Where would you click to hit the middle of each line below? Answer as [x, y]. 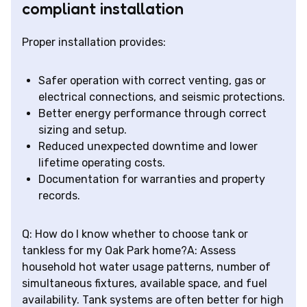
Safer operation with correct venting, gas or [152, 81]
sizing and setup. [83, 130]
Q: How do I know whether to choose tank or [135, 234]
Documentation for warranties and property [152, 180]
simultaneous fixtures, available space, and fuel [145, 284]
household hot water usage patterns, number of [146, 267]
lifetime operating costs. [102, 163]
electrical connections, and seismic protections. [162, 97]
